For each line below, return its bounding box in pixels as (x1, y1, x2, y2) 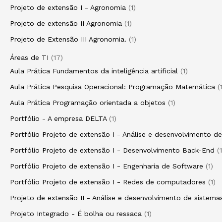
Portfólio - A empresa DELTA (10, 114, 107, 122)
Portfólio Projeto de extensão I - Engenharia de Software (10, 162, 203, 170)
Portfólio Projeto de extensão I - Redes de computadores (10, 178, 206, 186)
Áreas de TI (10, 54, 49, 61)
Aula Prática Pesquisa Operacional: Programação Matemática (10, 83, 215, 91)
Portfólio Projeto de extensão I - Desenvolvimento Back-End (10, 146, 215, 154)
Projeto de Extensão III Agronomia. (10, 35, 126, 43)
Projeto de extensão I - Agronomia (10, 3, 126, 11)
